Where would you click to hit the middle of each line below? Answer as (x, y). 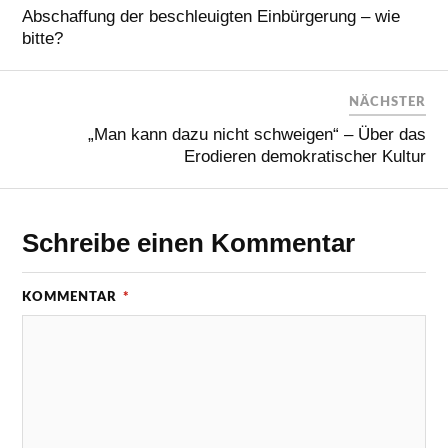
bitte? (43, 38)
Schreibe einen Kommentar (189, 243)
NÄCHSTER (387, 102)
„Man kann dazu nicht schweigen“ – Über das (256, 134)
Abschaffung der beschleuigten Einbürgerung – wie (211, 16)
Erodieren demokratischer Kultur (304, 156)
